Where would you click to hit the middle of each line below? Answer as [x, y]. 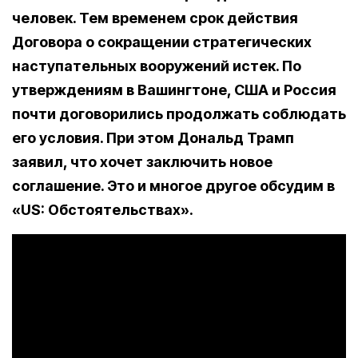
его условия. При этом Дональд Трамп [153, 138]
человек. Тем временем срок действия [155, 18]
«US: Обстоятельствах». [103, 210]
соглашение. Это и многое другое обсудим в [173, 186]
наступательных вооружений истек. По [157, 66]
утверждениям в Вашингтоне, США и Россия [174, 90]
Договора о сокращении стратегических [162, 42]
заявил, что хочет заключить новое [142, 162]
